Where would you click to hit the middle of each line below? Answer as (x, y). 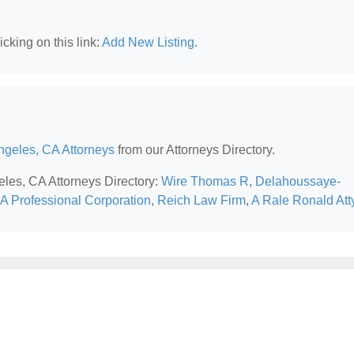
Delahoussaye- (298, 181)
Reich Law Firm (201, 200)
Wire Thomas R (205, 181)
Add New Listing (148, 42)
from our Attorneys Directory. (195, 150)
